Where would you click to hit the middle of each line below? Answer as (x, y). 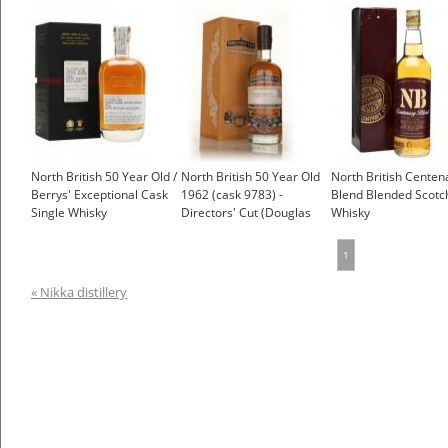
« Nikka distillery (79, 293)
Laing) (198, 231)
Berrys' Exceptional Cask (99, 195)
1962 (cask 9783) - (232, 195)
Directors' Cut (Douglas (246, 213)
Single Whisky (69, 213)
